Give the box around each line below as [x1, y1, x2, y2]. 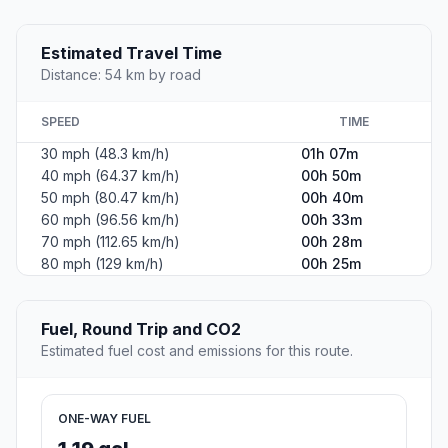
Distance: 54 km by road [41, 66, 201, 84]
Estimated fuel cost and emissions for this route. [41, 342, 353, 360]
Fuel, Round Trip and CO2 [41, 319, 241, 340]
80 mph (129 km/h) [41, 255, 164, 273]
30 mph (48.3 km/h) [41, 145, 170, 163]
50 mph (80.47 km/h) [41, 189, 180, 207]
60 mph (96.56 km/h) [41, 211, 180, 229]
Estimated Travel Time [41, 43, 222, 64]
